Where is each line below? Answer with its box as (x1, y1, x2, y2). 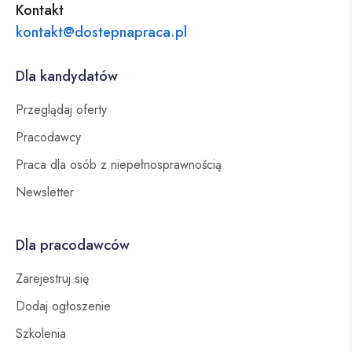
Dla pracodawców (16, 235, 130, 256)
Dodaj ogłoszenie (16, 297, 111, 316)
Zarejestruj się (16, 269, 89, 288)
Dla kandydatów (16, 66, 118, 87)
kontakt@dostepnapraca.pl (16, 22, 187, 43)
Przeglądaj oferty (16, 101, 107, 119)
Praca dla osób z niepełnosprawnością (16, 156, 222, 174)
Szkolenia (16, 324, 66, 343)
